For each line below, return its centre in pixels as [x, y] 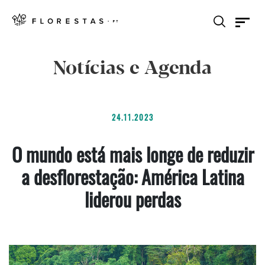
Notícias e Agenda [132, 69]
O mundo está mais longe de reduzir [132, 154]
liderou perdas [132, 199]
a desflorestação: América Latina [132, 177]
